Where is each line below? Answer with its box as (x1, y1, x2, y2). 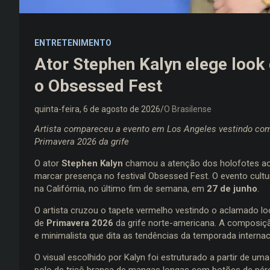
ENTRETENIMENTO (34, 37, 111, 48)
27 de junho (207, 183, 257, 194)
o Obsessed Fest (34, 75, 162, 96)
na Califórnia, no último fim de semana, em (34, 183, 207, 194)
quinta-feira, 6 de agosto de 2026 (34, 104, 160, 114)
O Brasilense (164, 104, 212, 114)
